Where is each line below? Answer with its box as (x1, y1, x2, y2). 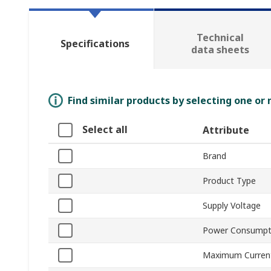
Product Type (203, 175, 256, 187)
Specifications (60, 37, 129, 51)
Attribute (203, 123, 249, 137)
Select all (82, 123, 128, 137)
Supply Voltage (203, 200, 261, 212)
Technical (196, 31, 244, 45)
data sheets (191, 43, 249, 57)
